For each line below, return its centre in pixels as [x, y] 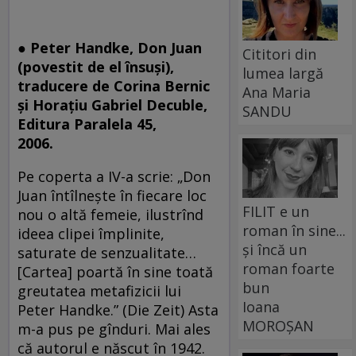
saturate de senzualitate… [107, 253]
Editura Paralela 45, [87, 124]
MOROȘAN [279, 325]
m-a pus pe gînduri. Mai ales [114, 329]
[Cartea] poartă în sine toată [115, 272]
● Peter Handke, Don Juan [110, 48]
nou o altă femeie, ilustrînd [110, 215]
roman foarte [289, 268]
